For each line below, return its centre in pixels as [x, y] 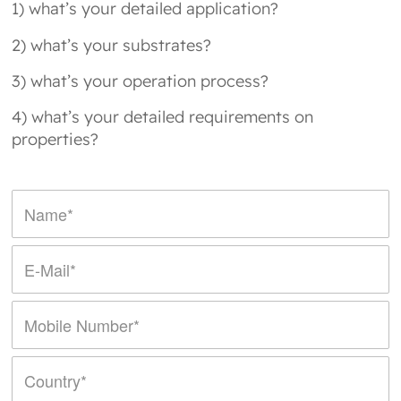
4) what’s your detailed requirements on [163, 117]
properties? [55, 140]
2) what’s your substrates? [112, 45]
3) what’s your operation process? [141, 81]
